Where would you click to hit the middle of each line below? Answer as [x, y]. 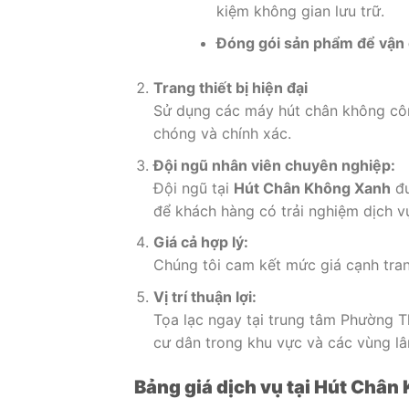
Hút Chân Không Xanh [312, 188]
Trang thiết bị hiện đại [230, 87]
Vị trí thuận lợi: [204, 296]
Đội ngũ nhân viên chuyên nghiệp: [274, 165]
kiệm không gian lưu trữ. [300, 11]
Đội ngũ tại [193, 188]
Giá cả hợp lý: [200, 242]
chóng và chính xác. [222, 133]
